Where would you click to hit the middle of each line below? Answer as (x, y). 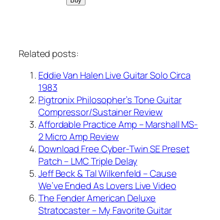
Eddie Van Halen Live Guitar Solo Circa (115, 75)
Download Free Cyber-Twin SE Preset (114, 149)
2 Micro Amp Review (79, 136)
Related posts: (49, 54)
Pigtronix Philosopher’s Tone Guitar (110, 99)
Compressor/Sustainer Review (101, 112)
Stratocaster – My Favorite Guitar (105, 210)
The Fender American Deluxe (97, 198)
